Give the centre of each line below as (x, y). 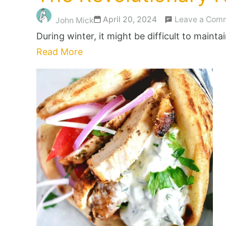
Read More (60, 51)
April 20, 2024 (130, 19)
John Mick (75, 20)
